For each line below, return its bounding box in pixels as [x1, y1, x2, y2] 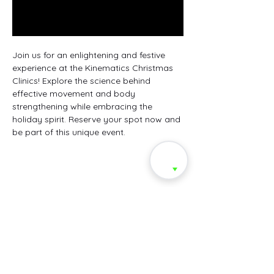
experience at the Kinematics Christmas [12, 62, 176, 73]
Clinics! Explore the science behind [12, 75, 153, 86]
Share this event [12, 192, 103, 208]
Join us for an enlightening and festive [12, 49, 168, 61]
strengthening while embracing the [12, 100, 155, 112]
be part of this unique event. [12, 126, 125, 138]
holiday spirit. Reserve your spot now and [12, 113, 183, 125]
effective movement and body [12, 87, 138, 99]
